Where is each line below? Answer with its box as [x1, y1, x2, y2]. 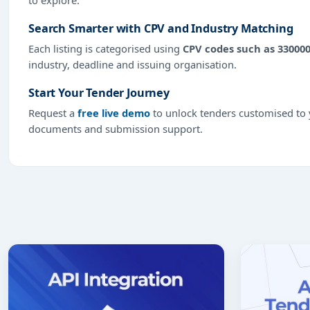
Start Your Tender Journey [28, 84, 170, 100]
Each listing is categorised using [28, 41, 183, 55]
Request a [28, 105, 77, 120]
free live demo [77, 105, 150, 120]
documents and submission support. [28, 121, 203, 136]
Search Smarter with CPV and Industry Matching [28, 20, 293, 36]
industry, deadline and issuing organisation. [28, 57, 237, 71]
